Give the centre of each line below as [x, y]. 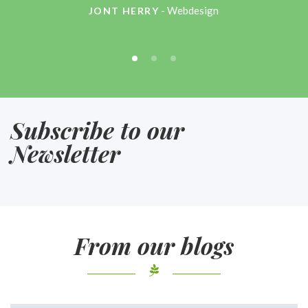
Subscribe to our [97, 130]
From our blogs [154, 246]
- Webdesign [190, 11]
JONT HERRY [124, 11]
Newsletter [65, 154]
